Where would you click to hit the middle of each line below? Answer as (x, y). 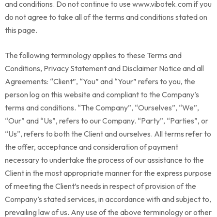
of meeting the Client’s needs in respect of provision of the (101, 186)
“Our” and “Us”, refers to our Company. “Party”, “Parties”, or (107, 121)
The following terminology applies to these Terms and (93, 55)
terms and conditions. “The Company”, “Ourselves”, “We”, (102, 108)
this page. (21, 30)
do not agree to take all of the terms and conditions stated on (106, 17)
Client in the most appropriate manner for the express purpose (108, 173)
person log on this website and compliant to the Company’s (102, 94)
